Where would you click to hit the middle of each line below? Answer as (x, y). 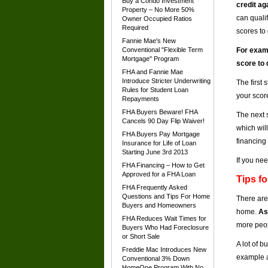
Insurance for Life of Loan (159, 143)
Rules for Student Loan (155, 90)
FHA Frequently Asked (155, 187)
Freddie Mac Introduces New (164, 249)
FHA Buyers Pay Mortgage (161, 134)
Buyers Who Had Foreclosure (165, 227)
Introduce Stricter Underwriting (166, 81)
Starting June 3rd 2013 (155, 152)
